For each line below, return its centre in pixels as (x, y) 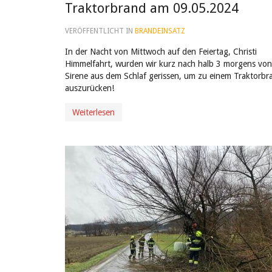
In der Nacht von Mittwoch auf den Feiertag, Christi (161, 52)
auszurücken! (90, 88)
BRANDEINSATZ (160, 31)
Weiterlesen (93, 112)
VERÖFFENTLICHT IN (100, 31)
